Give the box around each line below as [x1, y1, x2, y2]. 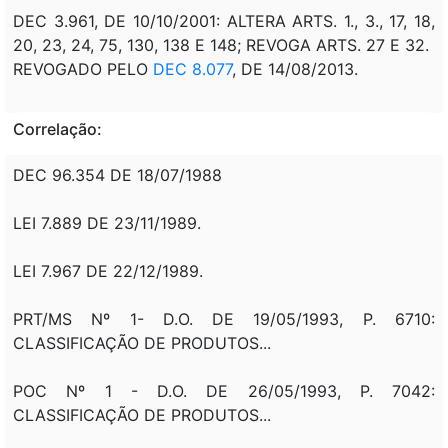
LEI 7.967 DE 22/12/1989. [13, 260, 203, 281]
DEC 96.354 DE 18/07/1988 [13, 164, 222, 185]
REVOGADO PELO [13, 58, 153, 79]
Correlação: [13, 118, 102, 139]
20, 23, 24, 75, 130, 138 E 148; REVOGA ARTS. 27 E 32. [13, 34, 429, 55]
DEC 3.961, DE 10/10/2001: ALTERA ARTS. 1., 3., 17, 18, [13, 10, 435, 31]
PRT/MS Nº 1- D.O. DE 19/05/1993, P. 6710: [13, 308, 435, 329]
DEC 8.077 [153, 58, 232, 79]
